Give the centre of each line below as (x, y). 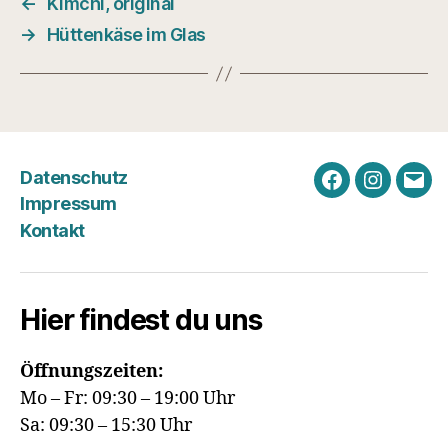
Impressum (68, 203)
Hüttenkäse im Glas (126, 34)
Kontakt (52, 230)
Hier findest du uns (141, 319)
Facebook (371, 192)
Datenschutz (74, 177)
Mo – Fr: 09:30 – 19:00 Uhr (127, 398)
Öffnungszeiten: (91, 371)
